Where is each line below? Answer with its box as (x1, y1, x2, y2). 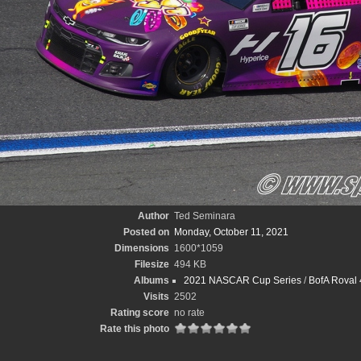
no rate (173, 307, 205, 318)
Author (137, 210, 169, 222)
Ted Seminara (173, 210, 235, 222)
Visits (143, 291, 169, 302)
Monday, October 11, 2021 (173, 226, 288, 238)
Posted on (122, 226, 169, 238)
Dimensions (114, 243, 169, 254)
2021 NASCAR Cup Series (183, 275, 301, 286)
